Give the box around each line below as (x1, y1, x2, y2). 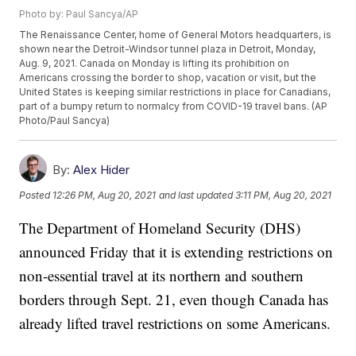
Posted (19, 188, 53, 201)
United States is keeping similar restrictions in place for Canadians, (19, 86, 331, 99)
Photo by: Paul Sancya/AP (19, 8, 139, 21)
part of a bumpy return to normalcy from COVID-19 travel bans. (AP (19, 100, 328, 113)
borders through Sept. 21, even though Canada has (19, 289, 329, 310)
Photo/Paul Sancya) (19, 114, 110, 127)
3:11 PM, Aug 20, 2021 (235, 188, 332, 201)
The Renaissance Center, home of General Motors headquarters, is (19, 29, 332, 41)
